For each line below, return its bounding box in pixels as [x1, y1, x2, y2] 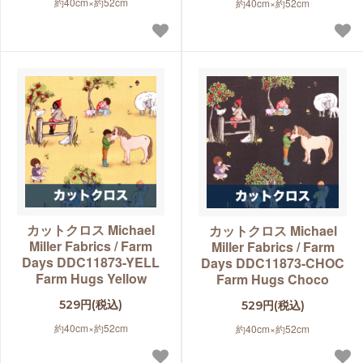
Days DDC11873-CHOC [201, 254, 344, 273]
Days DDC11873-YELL [22, 253, 160, 272]
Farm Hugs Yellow [35, 269, 147, 288]
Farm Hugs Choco [216, 270, 329, 289]
